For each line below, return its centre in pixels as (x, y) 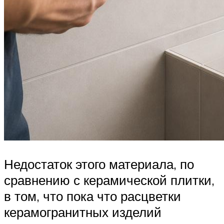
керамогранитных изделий (83, 212)
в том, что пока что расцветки (92, 196)
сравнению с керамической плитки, (109, 180)
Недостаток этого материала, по (99, 164)
